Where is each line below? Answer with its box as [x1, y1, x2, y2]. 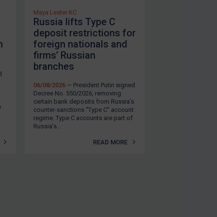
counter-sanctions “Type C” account [33, 106, 134, 113]
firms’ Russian [33, 49, 95, 61]
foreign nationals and [33, 38, 127, 50]
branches [33, 60, 74, 72]
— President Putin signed [65, 81, 135, 89]
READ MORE [93, 138, 128, 146]
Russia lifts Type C [33, 15, 115, 28]
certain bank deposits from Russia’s [33, 97, 134, 105]
